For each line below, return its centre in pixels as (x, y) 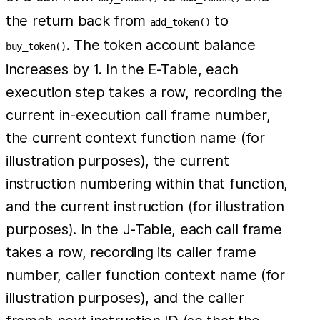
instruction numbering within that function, (147, 184)
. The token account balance (161, 45)
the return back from (78, 21)
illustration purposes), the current (117, 161)
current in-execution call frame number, (138, 115)
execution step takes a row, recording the (144, 92)
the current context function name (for (135, 138)
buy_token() (36, 47)
